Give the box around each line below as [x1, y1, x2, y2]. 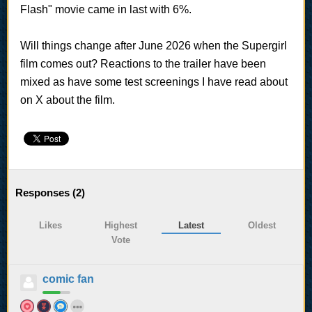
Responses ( [15, 186, 76, 198]
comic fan [42, 272, 94, 285]
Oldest [247, 219, 276, 231]
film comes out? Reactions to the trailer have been [20, 57, 266, 70]
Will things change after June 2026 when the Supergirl [20, 39, 287, 52]
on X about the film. [20, 93, 115, 106]
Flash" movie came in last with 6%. [20, 3, 192, 15]
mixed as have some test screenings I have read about [20, 75, 288, 88]
